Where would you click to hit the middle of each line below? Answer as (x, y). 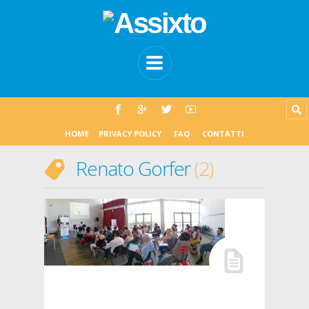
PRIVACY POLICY (130, 133)
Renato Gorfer (135, 168)
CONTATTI (223, 133)
